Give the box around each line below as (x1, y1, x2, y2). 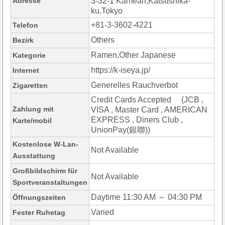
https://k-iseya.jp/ (91, 66, 150, 75)
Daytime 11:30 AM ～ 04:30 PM (91, 193, 202, 202)
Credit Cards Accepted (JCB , (91, 95, 203, 104)
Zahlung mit (13, 105, 54, 114)
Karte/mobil (13, 117, 52, 125)
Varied (91, 208, 114, 217)
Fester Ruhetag (13, 208, 65, 217)
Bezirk (13, 36, 34, 45)
